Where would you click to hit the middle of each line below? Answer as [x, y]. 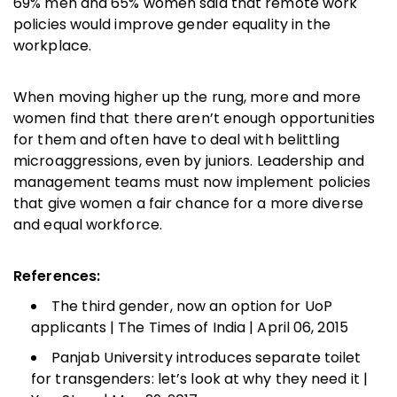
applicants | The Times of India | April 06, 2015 [191, 327]
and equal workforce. [88, 224]
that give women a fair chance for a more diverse [188, 203]
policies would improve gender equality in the [172, 24]
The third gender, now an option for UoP [192, 306]
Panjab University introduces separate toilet [206, 357]
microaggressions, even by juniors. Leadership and [189, 160]
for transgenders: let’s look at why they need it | [200, 378]
